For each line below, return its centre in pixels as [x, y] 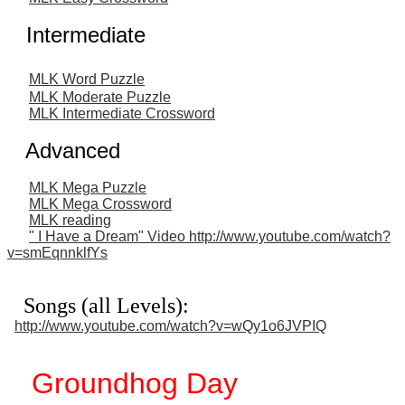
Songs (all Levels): [98, 305]
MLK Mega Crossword [100, 203]
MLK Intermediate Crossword [122, 113]
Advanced [64, 150]
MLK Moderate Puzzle [100, 97]
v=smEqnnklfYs [57, 252]
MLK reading [70, 220]
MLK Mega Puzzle [88, 187]
